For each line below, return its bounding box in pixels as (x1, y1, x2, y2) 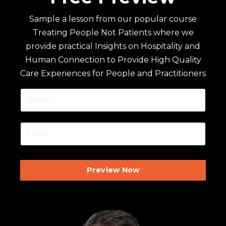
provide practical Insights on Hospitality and (26, 41, 200, 51)
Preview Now (86, 165, 140, 175)
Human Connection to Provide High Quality (25, 54, 201, 65)
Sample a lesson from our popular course (29, 14, 197, 24)
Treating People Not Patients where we (32, 27, 194, 37)
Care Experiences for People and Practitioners (20, 68, 206, 78)
